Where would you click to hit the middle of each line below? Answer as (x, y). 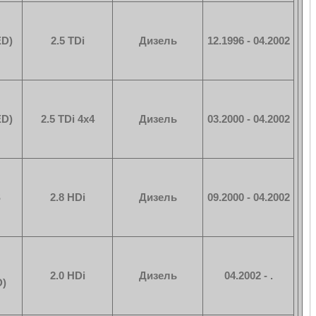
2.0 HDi (67, 275)
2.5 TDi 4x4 (67, 119)
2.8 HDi (67, 197)
